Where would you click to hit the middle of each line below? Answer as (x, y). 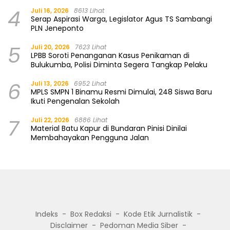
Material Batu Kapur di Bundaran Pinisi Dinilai (109, 129)
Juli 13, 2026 (50, 84)
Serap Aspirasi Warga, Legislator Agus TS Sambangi (121, 19)
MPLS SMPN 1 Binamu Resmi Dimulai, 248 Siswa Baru (121, 92)
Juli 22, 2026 (50, 120)
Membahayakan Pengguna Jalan (90, 138)
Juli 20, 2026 (50, 47)
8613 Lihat (89, 11)
